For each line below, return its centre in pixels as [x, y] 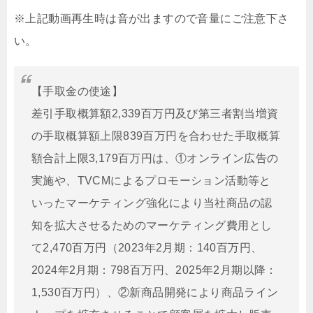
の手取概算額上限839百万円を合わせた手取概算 [156, 136]
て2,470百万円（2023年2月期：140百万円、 [147, 247]
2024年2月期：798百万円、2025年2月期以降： [154, 270]
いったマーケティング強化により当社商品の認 [152, 203]
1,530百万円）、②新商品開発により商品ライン [155, 292]
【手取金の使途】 [78, 91]
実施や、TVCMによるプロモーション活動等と [151, 180]
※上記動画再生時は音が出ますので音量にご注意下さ [152, 18]
